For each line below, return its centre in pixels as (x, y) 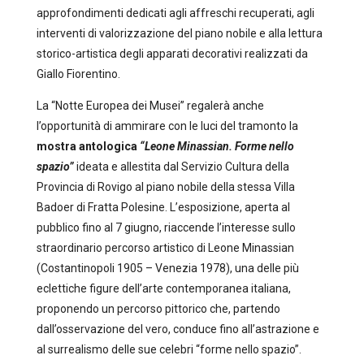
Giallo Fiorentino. (78, 74)
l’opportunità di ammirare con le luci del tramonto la (167, 126)
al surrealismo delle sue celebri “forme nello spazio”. (169, 349)
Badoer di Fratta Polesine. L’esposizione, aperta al (163, 207)
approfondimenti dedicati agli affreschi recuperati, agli (175, 13)
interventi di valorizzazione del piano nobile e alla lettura (179, 33)
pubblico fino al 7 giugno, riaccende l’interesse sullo (166, 227)
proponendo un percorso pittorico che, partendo (158, 309)
